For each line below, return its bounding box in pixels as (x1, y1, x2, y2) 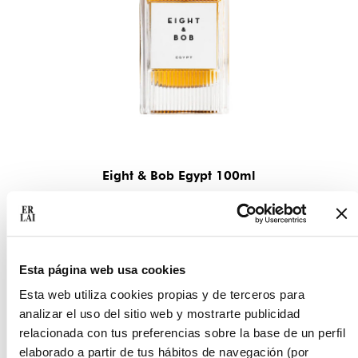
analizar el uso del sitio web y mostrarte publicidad (18, 307, 300, 321)
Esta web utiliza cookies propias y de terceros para (18, 288, 304, 302)
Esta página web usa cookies (18, 262, 185, 276)
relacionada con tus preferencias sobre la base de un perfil (18, 326, 345, 340)
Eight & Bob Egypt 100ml (102, 167, 256, 183)
